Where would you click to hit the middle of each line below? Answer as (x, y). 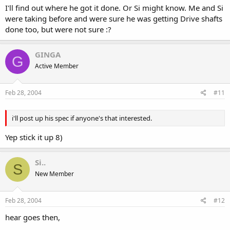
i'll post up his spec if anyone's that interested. (82, 118)
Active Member (57, 66)
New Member (54, 174)
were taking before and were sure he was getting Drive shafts (114, 18)
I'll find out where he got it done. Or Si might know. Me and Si (114, 8)
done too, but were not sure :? (58, 29)
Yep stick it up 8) (34, 137)
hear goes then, (33, 217)
